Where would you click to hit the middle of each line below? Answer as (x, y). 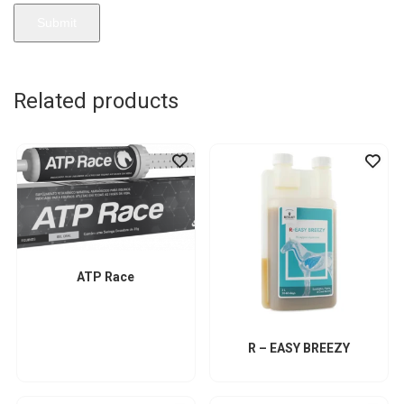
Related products (96, 101)
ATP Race (106, 276)
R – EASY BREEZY (298, 348)
